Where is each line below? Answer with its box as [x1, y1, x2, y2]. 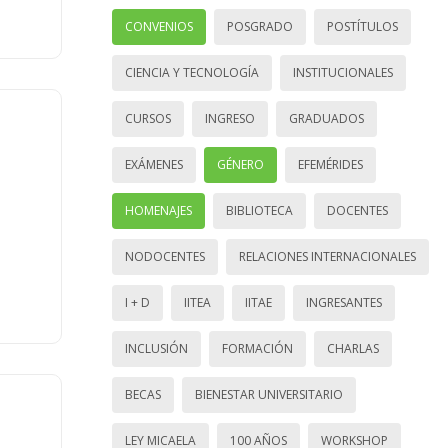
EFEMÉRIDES [298, 156, 363, 174]
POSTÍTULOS [327, 18, 398, 36]
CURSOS [125, 110, 171, 128]
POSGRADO [227, 18, 293, 36]
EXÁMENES [125, 156, 183, 174]
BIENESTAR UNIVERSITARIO [195, 386, 343, 404]
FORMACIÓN [222, 340, 293, 358]
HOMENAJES [125, 202, 192, 220]
